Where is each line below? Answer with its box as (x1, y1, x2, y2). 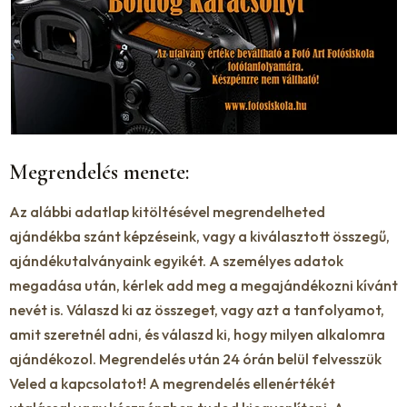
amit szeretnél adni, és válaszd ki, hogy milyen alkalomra (9, 325, 385, 344)
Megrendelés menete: (9, 159, 194, 186)
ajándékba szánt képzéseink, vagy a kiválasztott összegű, (9, 227, 390, 246)
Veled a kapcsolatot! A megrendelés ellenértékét (9, 374, 335, 393)
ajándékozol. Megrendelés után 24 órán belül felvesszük (9, 350, 382, 369)
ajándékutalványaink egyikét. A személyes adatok (9, 252, 343, 271)
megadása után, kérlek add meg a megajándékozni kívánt (9, 276, 398, 295)
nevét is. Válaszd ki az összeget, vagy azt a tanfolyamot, (9, 301, 384, 320)
